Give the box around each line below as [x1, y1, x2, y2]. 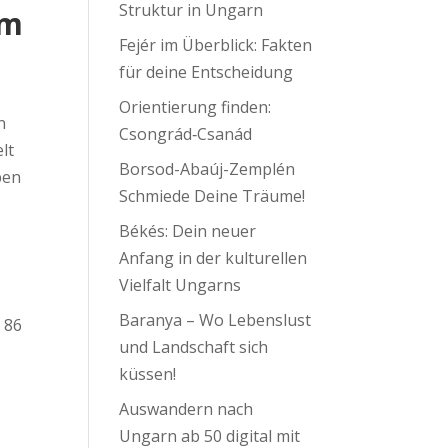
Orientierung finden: [119, 96, 272, 118]
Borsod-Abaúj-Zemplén [119, 158, 296, 180]
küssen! [119, 363, 177, 385]
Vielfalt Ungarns [119, 274, 242, 296]
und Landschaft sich [119, 336, 269, 358]
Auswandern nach [119, 398, 254, 420]
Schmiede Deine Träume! [119, 185, 306, 207]
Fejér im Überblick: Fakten [119, 34, 313, 56]
